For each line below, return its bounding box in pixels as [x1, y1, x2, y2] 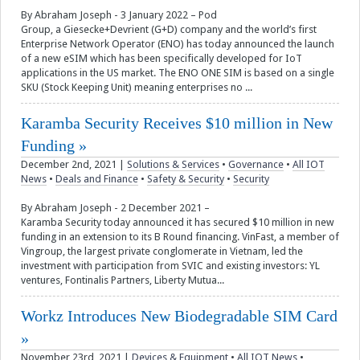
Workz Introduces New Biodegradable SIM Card [21, 307, 337, 325]
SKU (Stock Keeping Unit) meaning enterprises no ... [21, 81, 252, 94]
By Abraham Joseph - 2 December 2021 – [21, 202, 210, 215]
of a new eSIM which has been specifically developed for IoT [21, 52, 302, 65]
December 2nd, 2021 [21, 158, 117, 171]
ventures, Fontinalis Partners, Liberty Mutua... [21, 274, 224, 287]
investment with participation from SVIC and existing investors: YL [21, 260, 320, 272]
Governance [228, 158, 284, 171]
